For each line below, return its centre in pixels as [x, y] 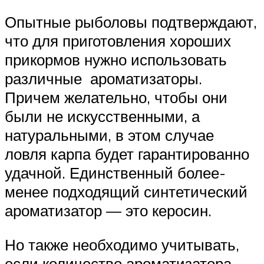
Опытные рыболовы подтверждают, [131, 22]
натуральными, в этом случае [109, 135]
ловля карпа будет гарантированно [127, 154]
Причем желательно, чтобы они [116, 98]
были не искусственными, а [102, 116]
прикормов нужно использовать [116, 60]
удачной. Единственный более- [115, 173]
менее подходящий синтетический [126, 192]
